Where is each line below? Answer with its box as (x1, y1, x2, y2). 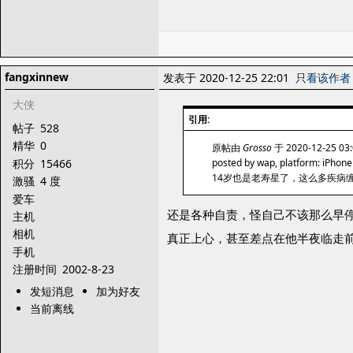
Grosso (243, 141, 272, 154)
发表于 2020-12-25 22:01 (163, 70, 295, 85)
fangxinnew (5, 69, 69, 84)
